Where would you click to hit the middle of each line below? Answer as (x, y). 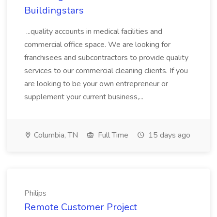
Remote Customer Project (81, 207)
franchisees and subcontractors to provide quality (106, 58)
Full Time (112, 135)
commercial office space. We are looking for (97, 45)
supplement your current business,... (85, 97)
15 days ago (168, 135)
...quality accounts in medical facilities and (93, 31)
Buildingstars (54, 10)
